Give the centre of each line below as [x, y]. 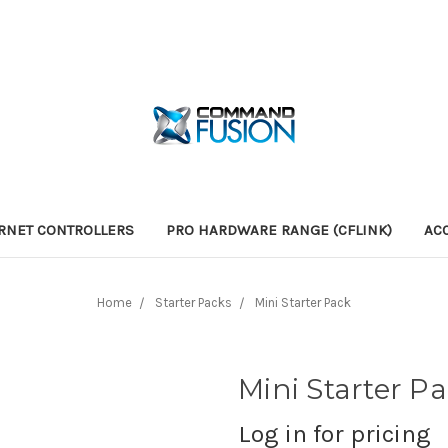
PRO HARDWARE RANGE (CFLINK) [279, 229]
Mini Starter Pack [303, 302]
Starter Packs [193, 302]
